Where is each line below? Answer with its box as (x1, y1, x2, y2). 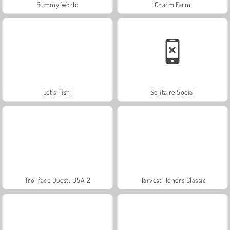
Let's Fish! (43, 87, 72, 97)
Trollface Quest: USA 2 (24, 175, 91, 184)
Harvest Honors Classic (139, 175, 206, 184)
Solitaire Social (150, 87, 195, 97)
